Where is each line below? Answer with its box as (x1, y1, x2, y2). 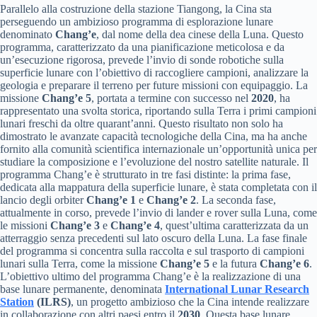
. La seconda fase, (196, 194, 276, 207)
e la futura (209, 258, 260, 270)
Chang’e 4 (110, 219, 160, 232)
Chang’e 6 (260, 258, 309, 270)
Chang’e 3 (50, 219, 100, 232)
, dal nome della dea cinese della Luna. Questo (96, 28, 304, 41)
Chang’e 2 (146, 194, 196, 207)
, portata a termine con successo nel (91, 92, 251, 105)
